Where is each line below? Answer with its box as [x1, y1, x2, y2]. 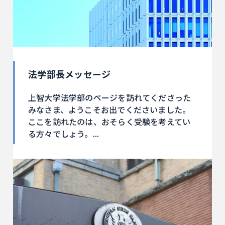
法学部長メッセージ [28, 67, 111, 80]
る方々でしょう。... [28, 127, 99, 140]
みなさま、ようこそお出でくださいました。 [28, 103, 191, 116]
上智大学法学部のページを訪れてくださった [28, 91, 191, 103]
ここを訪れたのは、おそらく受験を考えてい [28, 115, 191, 128]
